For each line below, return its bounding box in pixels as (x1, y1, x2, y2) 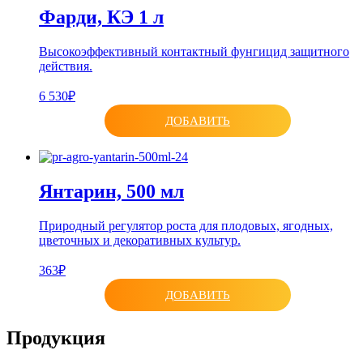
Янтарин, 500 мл (39, 181, 184, 203)
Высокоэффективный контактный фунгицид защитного (39, 45, 349, 59)
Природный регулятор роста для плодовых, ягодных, (39, 219, 333, 233)
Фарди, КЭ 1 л (39, 6, 164, 28)
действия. (39, 59, 92, 74)
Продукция (6, 327, 105, 348)
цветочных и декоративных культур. (39, 233, 241, 247)
